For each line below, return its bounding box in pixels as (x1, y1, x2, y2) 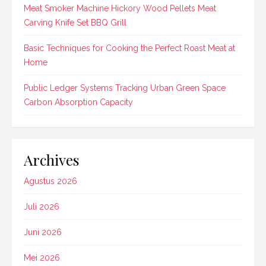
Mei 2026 (24, 252, 60, 262)
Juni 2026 (24, 227, 62, 237)
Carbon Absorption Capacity (24, 97, 133, 107)
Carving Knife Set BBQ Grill (24, 17, 126, 27)
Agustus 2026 (24, 176, 77, 186)
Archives (24, 149, 80, 169)
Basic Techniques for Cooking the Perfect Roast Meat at (24, 43, 235, 53)
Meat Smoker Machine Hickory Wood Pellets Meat (24, 3, 216, 13)
